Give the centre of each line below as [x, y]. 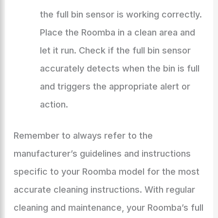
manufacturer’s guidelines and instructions [102, 154]
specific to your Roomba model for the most [106, 172]
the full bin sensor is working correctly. [121, 14]
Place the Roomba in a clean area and [117, 32]
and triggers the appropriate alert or [115, 86]
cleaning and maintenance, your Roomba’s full [108, 208]
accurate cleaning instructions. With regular [104, 190]
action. [54, 104]
